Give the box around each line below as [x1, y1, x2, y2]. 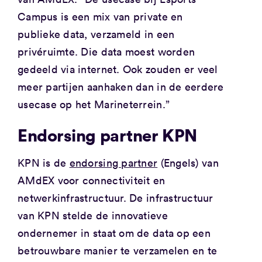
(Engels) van [157, 155, 219, 170]
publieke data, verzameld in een [17, 27, 175, 42]
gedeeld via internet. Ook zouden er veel [17, 62, 218, 77]
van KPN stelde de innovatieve [17, 208, 168, 222]
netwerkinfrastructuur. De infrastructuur [17, 190, 213, 205]
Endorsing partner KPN [17, 123, 197, 147]
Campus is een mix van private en [17, 9, 183, 24]
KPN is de [17, 155, 70, 170]
